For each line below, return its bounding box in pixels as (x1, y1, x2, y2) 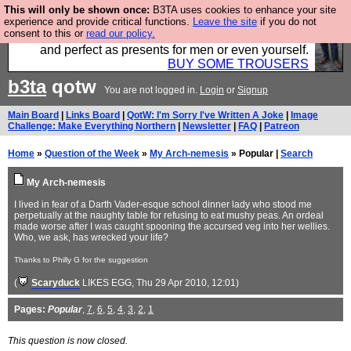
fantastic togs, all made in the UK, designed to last (33, 29, 309, 42)
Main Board (8, 110, 59, 121)
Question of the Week (45, 148, 139, 159)
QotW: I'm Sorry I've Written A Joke (127, 110, 284, 121)
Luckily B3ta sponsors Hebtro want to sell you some (23, 15, 309, 28)
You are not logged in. (102, 85, 200, 96)
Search (280, 148, 313, 159)
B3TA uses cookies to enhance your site (150, 4, 336, 16)
